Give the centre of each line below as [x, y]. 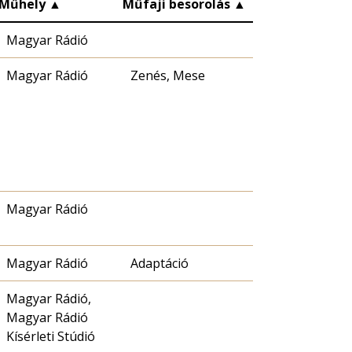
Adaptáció [159, 263]
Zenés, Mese [168, 75]
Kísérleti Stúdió [51, 336]
